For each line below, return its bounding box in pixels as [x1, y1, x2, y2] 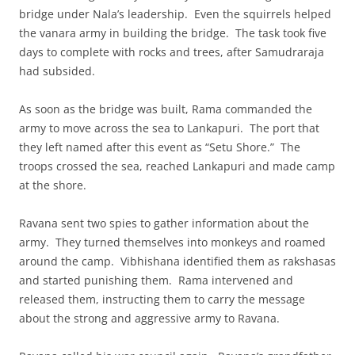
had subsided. [19, 63, 95, 78]
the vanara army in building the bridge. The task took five [19, 25, 326, 40]
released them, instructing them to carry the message [19, 291, 305, 307]
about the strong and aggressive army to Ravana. [19, 310, 280, 326]
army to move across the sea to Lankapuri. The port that [19, 120, 319, 136]
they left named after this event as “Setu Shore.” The [19, 139, 300, 155]
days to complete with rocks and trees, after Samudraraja [19, 44, 324, 59]
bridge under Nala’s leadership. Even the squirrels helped [19, 6, 331, 21]
